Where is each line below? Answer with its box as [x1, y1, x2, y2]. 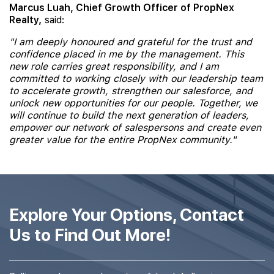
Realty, [9, 14, 42, 26]
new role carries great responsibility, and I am [9, 61, 219, 72]
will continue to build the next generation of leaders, [9, 109, 249, 121]
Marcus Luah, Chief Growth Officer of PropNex [9, 2, 234, 13]
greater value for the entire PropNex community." [9, 134, 236, 146]
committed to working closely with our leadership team [9, 73, 263, 84]
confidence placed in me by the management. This [9, 48, 244, 60]
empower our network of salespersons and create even [9, 122, 261, 133]
